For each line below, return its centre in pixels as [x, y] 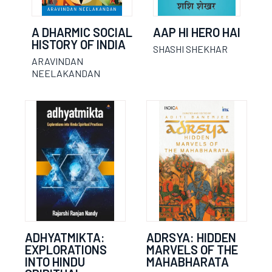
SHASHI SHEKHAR [190, 49]
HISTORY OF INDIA [79, 44]
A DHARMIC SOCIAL [82, 32]
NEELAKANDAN [66, 73]
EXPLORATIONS [66, 250]
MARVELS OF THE [192, 250]
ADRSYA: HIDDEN [191, 237]
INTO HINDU [55, 262]
